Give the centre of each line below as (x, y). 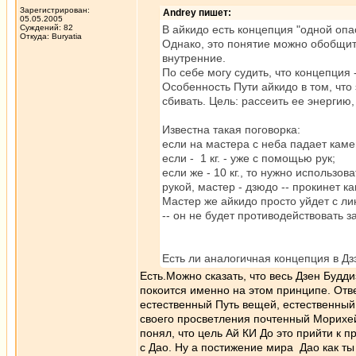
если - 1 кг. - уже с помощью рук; (249, 158)
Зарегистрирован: (55, 10)
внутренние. (194, 58)
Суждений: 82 (46, 27)
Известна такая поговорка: (231, 130)
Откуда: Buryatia (51, 36)
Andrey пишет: (197, 13)
